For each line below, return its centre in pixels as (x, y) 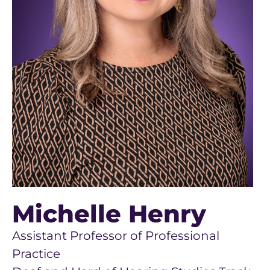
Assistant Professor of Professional (116, 236)
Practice (36, 254)
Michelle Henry (109, 214)
